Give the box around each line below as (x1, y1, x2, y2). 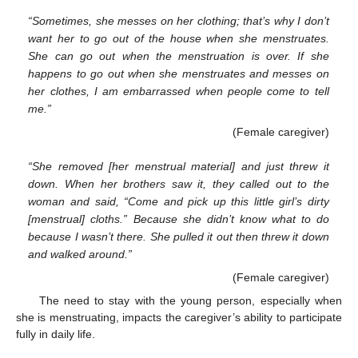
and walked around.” (28, 248, 133, 261)
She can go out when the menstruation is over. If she (28, 49, 329, 62)
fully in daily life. (16, 327, 95, 340)
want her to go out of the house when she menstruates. (28, 31, 329, 45)
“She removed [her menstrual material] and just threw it (28, 160, 329, 173)
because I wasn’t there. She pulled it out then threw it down (28, 230, 329, 244)
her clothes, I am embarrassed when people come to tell (28, 84, 329, 97)
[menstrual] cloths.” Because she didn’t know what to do (28, 213, 329, 226)
